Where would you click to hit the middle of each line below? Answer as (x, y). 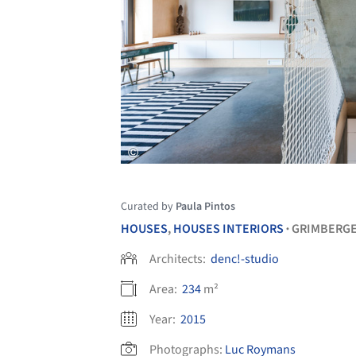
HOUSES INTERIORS (228, 228)
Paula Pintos (205, 206)
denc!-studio (245, 259)
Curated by (148, 206)
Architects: (179, 259)
